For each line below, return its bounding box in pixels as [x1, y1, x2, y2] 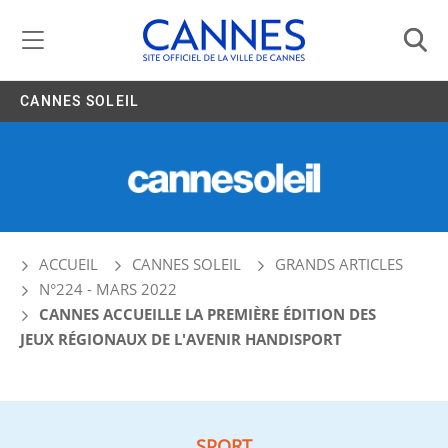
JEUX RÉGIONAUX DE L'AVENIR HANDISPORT [20, 329, 343, 350]
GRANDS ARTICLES [275, 254, 404, 275]
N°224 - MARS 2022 [39, 279, 178, 300]
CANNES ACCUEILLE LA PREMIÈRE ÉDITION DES [35, 304, 377, 325]
